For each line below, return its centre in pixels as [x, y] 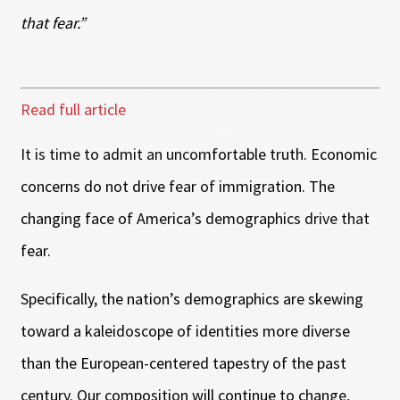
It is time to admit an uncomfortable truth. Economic [198, 154]
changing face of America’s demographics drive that [195, 218]
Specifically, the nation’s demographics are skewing [192, 298]
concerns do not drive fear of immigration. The [177, 186]
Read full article [73, 109]
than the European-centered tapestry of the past [183, 362]
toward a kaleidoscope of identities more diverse [185, 330]
